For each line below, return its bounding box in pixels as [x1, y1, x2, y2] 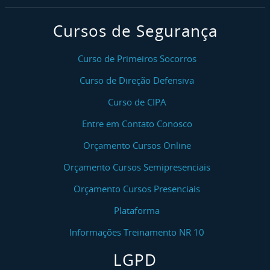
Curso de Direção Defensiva [80, 74, 194, 86]
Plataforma [114, 204, 160, 216]
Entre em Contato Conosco [81, 118, 192, 130]
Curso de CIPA [107, 96, 166, 108]
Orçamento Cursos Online [83, 139, 191, 151]
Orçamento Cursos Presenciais [74, 183, 200, 195]
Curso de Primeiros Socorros [77, 52, 196, 64]
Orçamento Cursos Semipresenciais [63, 161, 210, 173]
